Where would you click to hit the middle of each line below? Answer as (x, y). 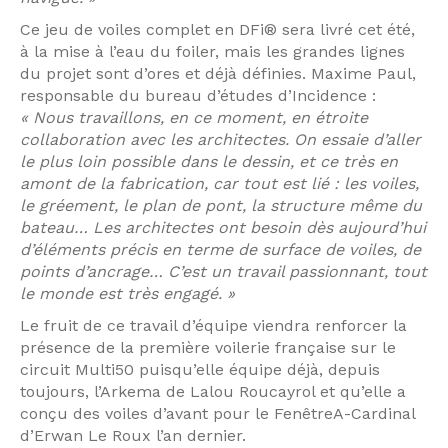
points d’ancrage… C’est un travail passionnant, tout (223, 271)
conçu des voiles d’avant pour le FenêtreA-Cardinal (217, 413)
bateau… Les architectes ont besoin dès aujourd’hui (223, 227)
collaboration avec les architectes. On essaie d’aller (220, 139)
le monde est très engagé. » (127, 293)
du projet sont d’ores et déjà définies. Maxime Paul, (218, 73)
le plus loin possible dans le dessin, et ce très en (209, 161)
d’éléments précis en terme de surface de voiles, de (220, 249)
